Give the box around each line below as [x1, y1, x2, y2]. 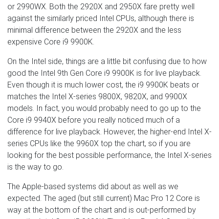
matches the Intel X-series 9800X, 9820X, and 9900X [7, 92, 187, 102]
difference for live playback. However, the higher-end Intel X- [7, 127, 212, 137]
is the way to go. [7, 162, 64, 172]
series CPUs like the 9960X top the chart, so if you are [7, 139, 191, 149]
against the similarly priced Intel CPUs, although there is [7, 14, 194, 23]
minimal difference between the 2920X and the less [7, 25, 181, 35]
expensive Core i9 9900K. [7, 37, 94, 47]
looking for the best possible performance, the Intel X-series [7, 151, 212, 160]
